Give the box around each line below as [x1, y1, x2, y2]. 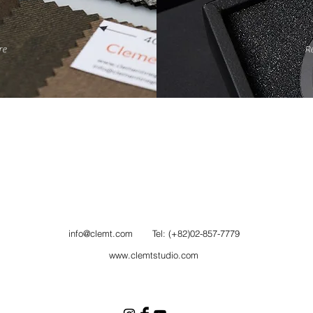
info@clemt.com [68, 228, 133, 239]
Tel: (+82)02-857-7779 [132, 228, 240, 239]
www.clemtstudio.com [109, 249, 198, 261]
